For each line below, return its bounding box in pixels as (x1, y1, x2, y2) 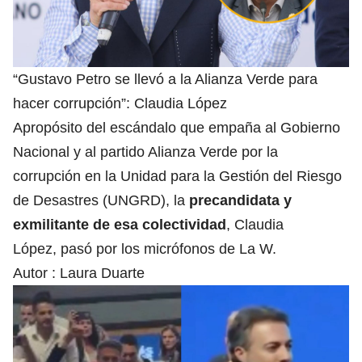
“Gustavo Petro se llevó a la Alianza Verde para (13, 71, 318, 88)
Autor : (13, 265, 60, 282)
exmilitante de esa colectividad (13, 217, 226, 234)
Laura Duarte (60, 265, 145, 282)
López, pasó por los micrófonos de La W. (13, 241, 284, 258)
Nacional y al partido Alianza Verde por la (13, 144, 278, 161)
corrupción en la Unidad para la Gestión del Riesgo (13, 168, 342, 185)
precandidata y (189, 192, 292, 209)
